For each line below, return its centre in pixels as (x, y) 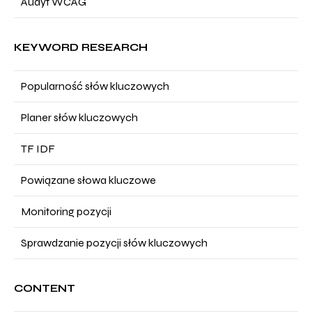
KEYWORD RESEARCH (81, 47)
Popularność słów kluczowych (95, 86)
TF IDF (38, 149)
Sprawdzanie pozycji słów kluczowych (114, 243)
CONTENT (45, 288)
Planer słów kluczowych (79, 117)
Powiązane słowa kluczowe (88, 180)
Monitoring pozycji (66, 211)
